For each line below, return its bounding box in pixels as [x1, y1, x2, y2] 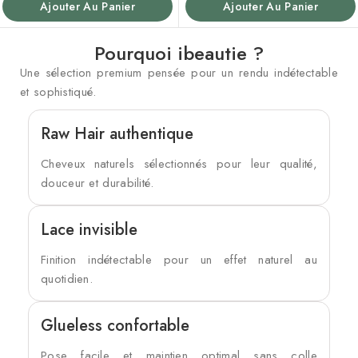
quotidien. [41, 270, 93, 288]
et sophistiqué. [20, 83, 97, 101]
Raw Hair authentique [41, 122, 193, 146]
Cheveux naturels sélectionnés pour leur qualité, [41, 155, 317, 173]
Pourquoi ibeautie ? [94, 39, 264, 68]
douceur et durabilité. [41, 174, 154, 193]
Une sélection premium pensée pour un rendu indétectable [20, 64, 338, 82]
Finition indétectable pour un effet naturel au [41, 251, 317, 269]
